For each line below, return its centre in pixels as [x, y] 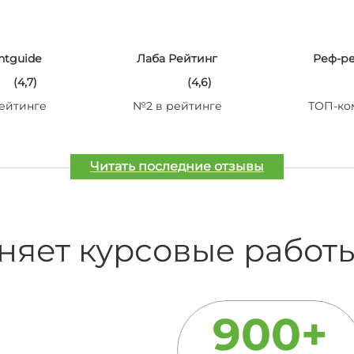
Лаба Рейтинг [177, 58]
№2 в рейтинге [177, 106]
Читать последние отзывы [177, 166]
